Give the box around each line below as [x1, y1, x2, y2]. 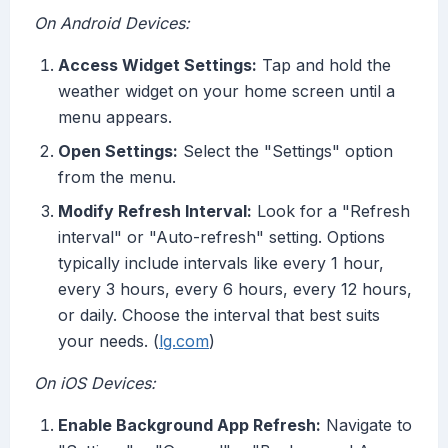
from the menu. [58, 167, 176, 188]
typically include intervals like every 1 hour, [58, 253, 384, 274]
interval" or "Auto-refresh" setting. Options [58, 227, 385, 248]
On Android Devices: [34, 13, 190, 34]
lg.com [159, 331, 209, 352]
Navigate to [321, 415, 412, 436]
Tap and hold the [257, 55, 391, 76]
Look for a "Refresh [252, 201, 410, 222]
